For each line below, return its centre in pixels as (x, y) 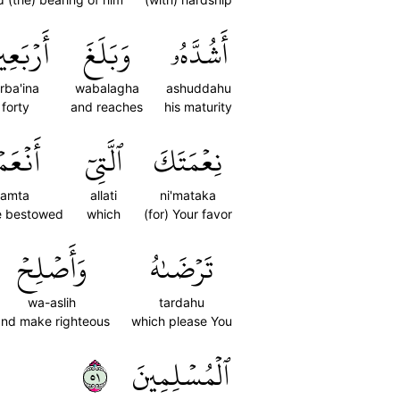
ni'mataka (188, 195)
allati (104, 195)
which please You (182, 321)
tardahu (182, 302)
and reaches (107, 107)
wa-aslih (52, 302)
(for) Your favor (188, 214)
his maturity (198, 107)
